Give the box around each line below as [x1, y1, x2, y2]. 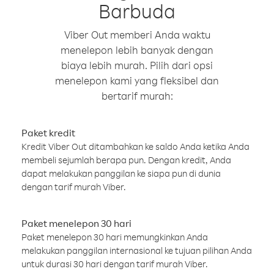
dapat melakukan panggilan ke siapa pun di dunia [21, 168, 221, 179]
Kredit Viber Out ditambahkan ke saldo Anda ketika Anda [21, 141, 250, 152]
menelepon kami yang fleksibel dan [55, 74, 219, 87]
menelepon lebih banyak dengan [61, 43, 213, 56]
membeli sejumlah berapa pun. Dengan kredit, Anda [21, 154, 231, 166]
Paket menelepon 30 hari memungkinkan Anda [21, 231, 208, 243]
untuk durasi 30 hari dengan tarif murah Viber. [21, 258, 208, 270]
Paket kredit [21, 127, 75, 139]
